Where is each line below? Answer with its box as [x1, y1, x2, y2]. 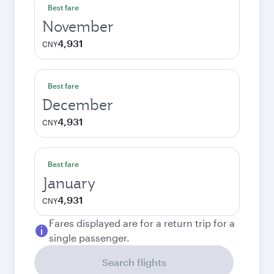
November [42, 17, 114, 36]
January [42, 173, 95, 193]
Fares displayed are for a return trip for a [49, 217, 235, 229]
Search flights [102, 256, 166, 268]
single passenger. [49, 232, 130, 243]
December [42, 95, 113, 114]
